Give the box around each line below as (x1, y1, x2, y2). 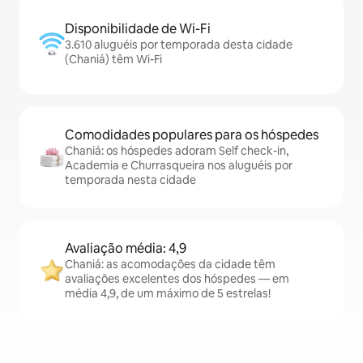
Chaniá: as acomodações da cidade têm (65, 257, 275, 271)
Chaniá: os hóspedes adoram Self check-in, (65, 143, 288, 158)
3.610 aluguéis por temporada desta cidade (65, 37, 293, 52)
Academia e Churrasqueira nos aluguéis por (65, 158, 293, 173)
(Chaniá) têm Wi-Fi (65, 52, 162, 66)
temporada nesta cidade (65, 173, 196, 187)
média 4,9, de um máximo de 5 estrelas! (65, 286, 271, 301)
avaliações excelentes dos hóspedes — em (65, 271, 289, 286)
